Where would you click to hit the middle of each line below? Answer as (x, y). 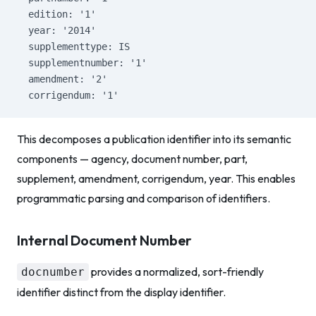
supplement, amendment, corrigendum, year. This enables (156, 178)
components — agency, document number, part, (132, 159)
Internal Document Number (105, 240)
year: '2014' (56, 30)
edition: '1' (56, 14)
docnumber (53, 272)
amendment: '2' (62, 79)
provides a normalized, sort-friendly (176, 272)
